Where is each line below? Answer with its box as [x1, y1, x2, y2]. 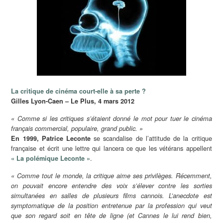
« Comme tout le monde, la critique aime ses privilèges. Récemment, [11, 171, 212, 180]
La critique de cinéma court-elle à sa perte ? [11, 86, 146, 96]
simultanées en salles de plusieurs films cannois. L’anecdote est [11, 191, 212, 200]
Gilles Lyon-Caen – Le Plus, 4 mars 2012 [11, 96, 135, 106]
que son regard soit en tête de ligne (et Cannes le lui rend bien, [11, 211, 212, 220]
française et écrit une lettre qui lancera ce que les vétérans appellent [11, 143, 212, 153]
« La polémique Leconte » [11, 153, 91, 163]
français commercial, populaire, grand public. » [11, 123, 143, 133]
